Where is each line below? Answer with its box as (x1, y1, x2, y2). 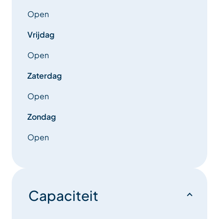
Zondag (27, 111, 56, 122)
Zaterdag (27, 70, 62, 81)
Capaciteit (28, 187, 98, 204)
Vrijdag (27, 29, 54, 40)
